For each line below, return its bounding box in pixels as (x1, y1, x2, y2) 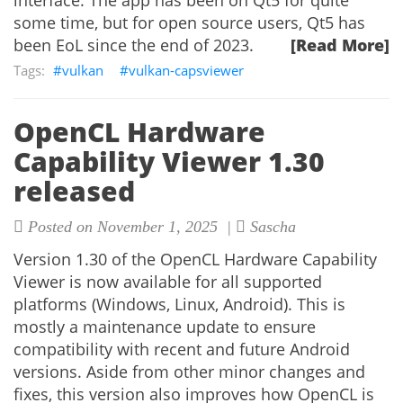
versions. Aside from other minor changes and (13, 361, 365, 382)
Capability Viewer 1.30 (13, 143, 325, 180)
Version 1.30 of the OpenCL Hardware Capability (13, 248, 377, 270)
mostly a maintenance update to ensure (13, 316, 316, 337)
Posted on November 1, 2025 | (23, 218, 236, 236)
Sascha (246, 218, 296, 236)
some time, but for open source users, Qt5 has (13, 12, 365, 33)
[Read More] (291, 34, 390, 56)
